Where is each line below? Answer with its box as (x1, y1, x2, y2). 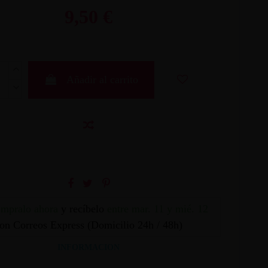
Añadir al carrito (66, 73, 138, 86)
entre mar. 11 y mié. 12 (106, 202, 208, 215)
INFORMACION (57, 242, 120, 252)
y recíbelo (57, 202, 107, 215)
